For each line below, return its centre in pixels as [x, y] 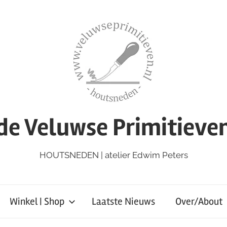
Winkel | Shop [37, 201]
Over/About [199, 201]
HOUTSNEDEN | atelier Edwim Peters [113, 155]
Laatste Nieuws [123, 201]
